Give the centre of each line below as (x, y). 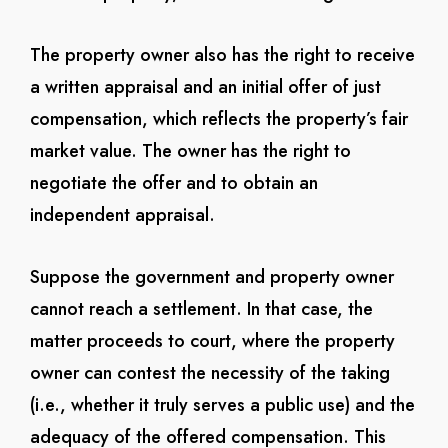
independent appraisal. (122, 215)
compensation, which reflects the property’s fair (218, 119)
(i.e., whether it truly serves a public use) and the (222, 405)
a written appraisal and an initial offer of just (205, 87)
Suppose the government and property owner (211, 277)
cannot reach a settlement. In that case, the (201, 309)
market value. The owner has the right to (190, 151)
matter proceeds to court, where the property (212, 341)
